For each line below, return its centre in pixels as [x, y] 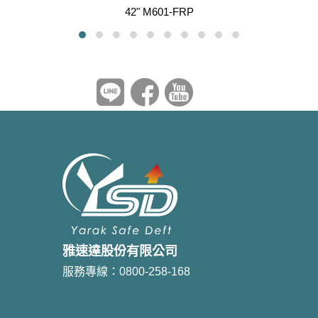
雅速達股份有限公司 [120, 251]
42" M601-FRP [159, 11]
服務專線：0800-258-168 [126, 271]
